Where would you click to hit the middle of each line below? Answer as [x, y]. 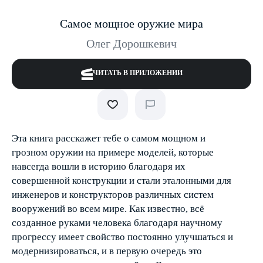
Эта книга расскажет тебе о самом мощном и [109, 138]
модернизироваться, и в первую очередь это [107, 251]
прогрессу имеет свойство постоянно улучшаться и [122, 237]
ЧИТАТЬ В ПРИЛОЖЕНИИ [137, 73]
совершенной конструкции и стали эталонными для [122, 181]
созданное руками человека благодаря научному [117, 223]
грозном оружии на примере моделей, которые [113, 152]
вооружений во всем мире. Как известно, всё [108, 209]
